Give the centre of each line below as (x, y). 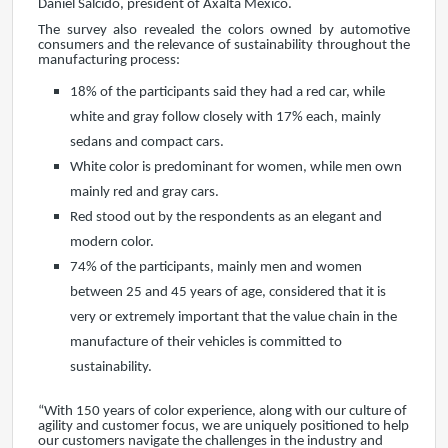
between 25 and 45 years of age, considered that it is (228, 292)
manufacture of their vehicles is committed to (206, 342)
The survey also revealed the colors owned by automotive (224, 30)
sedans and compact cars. (147, 142)
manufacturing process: (109, 60)
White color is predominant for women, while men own (236, 167)
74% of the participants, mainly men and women (216, 267)
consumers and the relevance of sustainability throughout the (224, 45)
